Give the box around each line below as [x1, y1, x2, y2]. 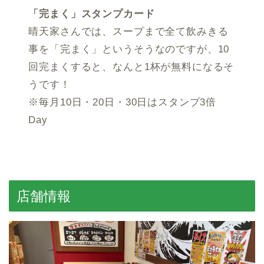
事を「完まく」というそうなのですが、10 [28, 44, 230, 55]
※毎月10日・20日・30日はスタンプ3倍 [28, 97, 217, 108]
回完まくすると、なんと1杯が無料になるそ [28, 61, 235, 73]
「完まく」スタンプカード [28, 8, 155, 20]
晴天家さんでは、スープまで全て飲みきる [28, 26, 229, 38]
